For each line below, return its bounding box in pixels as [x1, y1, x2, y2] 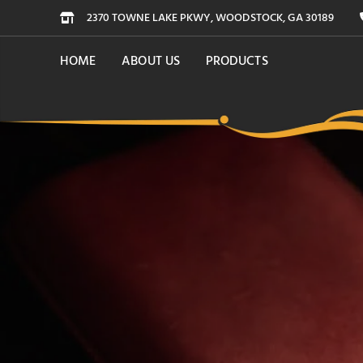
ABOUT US [122, 52, 180, 70]
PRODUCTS [205, 52, 268, 70]
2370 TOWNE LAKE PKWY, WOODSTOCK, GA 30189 [86, 9, 335, 26]
